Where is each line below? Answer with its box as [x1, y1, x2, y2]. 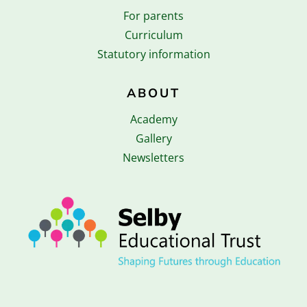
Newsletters [123, 150, 184, 166]
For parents [123, 8, 184, 24]
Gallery [135, 131, 172, 147]
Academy [130, 112, 177, 127]
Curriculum [124, 27, 183, 43]
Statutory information [97, 47, 210, 62]
